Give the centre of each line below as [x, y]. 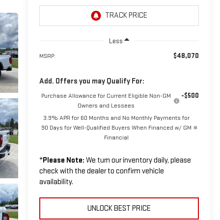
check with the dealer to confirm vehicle [101, 171]
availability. [56, 182]
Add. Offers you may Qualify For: [92, 81]
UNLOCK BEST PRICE [119, 208]
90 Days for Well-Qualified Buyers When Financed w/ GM [116, 127]
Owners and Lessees [106, 105]
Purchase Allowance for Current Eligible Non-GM [106, 96]
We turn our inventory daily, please [137, 160]
